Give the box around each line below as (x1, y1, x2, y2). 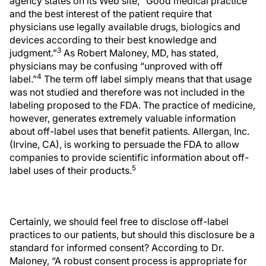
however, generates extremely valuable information (9, 112, 236, 124)
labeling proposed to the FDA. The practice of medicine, (9, 99, 255, 111)
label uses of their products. (9, 164, 132, 176)
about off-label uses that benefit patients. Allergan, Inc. (9, 125, 249, 137)
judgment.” (9, 47, 57, 59)
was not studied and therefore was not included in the (9, 86, 245, 98)
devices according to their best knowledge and (9, 34, 217, 46)
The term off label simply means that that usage (42, 73, 252, 85)
